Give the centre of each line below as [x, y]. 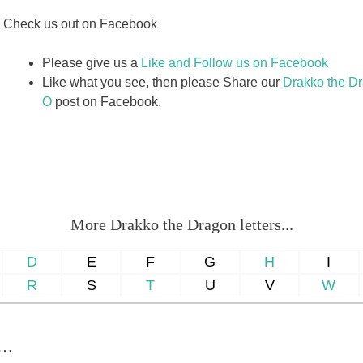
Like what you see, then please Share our [163, 82]
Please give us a [92, 62]
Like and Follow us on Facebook [235, 62]
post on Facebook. [107, 101]
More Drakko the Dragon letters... [181, 224]
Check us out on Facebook [81, 23]
